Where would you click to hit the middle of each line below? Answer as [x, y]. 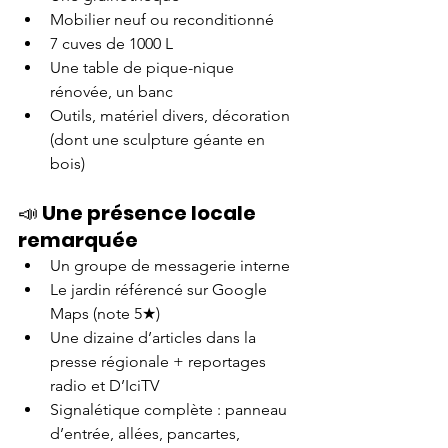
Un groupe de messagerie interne [172, 265]
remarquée [78, 240]
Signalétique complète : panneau [170, 409]
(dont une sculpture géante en [159, 139]
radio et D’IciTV [104, 385]
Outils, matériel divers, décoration [172, 115]
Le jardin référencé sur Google [160, 289]
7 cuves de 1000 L [111, 43]
